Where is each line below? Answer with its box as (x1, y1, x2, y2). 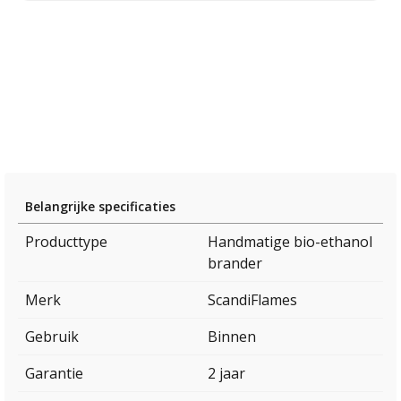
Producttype (25, 232, 107, 252)
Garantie (25, 363, 83, 384)
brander (208, 253, 262, 274)
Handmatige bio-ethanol (208, 232, 372, 252)
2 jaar (208, 363, 245, 384)
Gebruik (25, 327, 79, 347)
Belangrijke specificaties (25, 198, 175, 216)
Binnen (208, 327, 256, 347)
